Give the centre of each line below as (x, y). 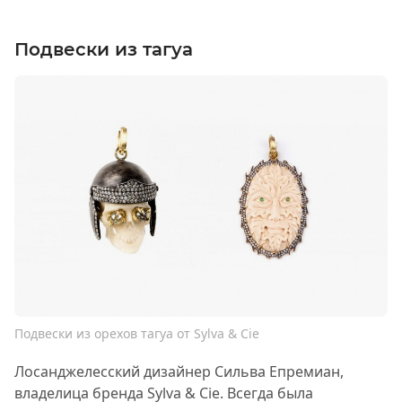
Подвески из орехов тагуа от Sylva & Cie (137, 334)
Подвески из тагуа (104, 50)
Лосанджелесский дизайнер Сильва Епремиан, (179, 372)
